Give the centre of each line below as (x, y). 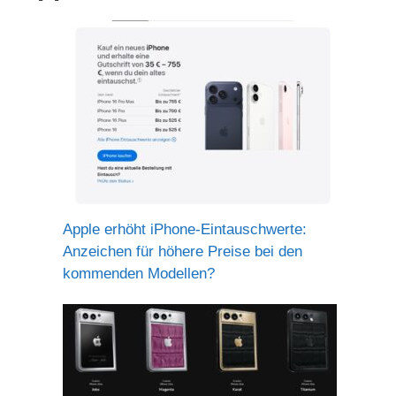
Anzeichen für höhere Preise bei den (183, 252)
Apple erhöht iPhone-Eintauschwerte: (185, 230)
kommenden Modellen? (139, 274)
